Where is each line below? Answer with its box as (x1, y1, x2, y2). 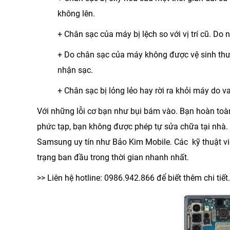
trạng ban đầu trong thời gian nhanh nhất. (37, 152, 189, 163)
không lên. (57, 9, 95, 19)
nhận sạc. (57, 65, 93, 75)
